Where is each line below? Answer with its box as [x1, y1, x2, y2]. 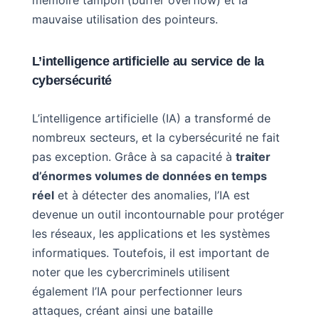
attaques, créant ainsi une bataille [31, 303, 213, 318]
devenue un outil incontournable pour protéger [31, 206, 284, 221]
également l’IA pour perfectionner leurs [31, 283, 242, 298]
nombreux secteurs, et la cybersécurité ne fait [31, 130, 280, 145]
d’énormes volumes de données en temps [31, 168, 267, 183]
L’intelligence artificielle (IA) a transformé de [31, 110, 271, 125]
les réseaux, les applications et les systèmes [31, 226, 270, 241]
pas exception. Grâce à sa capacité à [31, 149, 236, 164]
